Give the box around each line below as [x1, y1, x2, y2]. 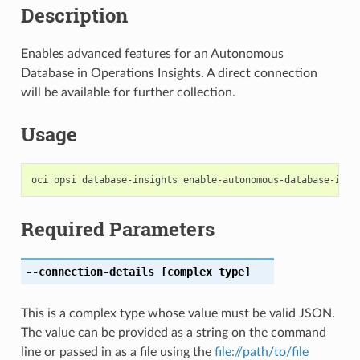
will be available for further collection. [20, 85, 235, 99]
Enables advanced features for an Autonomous [20, 47, 284, 60]
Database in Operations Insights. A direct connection [20, 66, 317, 80]
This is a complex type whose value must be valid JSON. [20, 306, 335, 320]
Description [20, 2, 128, 29]
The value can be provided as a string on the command [20, 325, 326, 339]
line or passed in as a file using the [20, 345, 215, 358]
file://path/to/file [214, 345, 309, 358]
